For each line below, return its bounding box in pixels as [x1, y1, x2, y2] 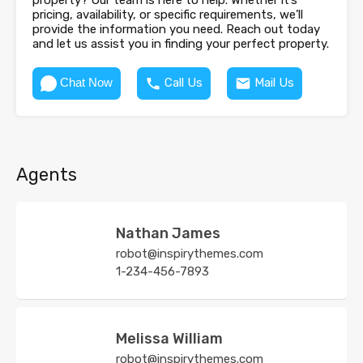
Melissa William [116, 330, 223, 348]
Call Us [164, 75, 203, 91]
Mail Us [254, 75, 294, 91]
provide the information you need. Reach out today [32, 22, 320, 37]
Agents [16, 164, 77, 186]
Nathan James [116, 224, 220, 243]
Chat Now [60, 75, 113, 90]
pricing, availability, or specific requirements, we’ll [32, 7, 303, 23]
